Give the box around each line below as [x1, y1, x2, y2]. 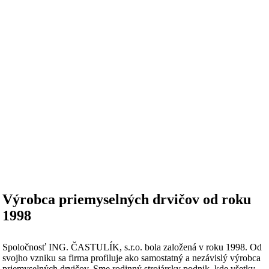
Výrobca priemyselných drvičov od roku [2, 191, 251, 207]
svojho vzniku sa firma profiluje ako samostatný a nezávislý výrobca [2, 252, 261, 263]
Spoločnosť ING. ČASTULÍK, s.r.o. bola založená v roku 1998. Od [2, 241, 262, 252]
